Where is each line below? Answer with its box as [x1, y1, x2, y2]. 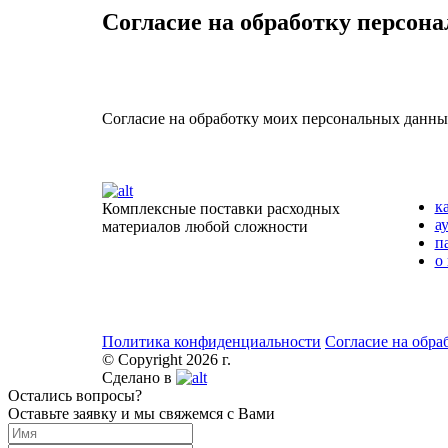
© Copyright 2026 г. [102, 350, 231, 368]
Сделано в [102, 368, 176, 386]
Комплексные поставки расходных [102, 199, 340, 217]
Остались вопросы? [8, 386, 142, 404]
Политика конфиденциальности [102, 332, 321, 350]
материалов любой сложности [102, 217, 308, 235]
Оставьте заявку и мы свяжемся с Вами [8, 404, 275, 422]
